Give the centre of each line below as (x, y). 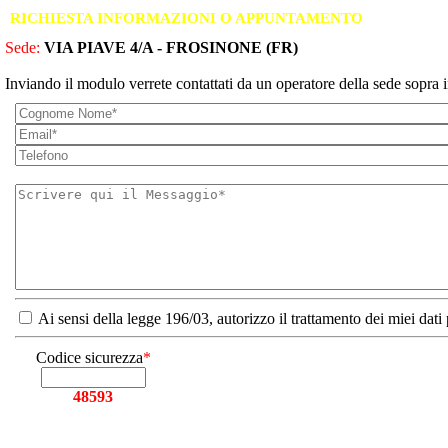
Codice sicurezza (89, 357)
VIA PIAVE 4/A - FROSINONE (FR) (171, 47)
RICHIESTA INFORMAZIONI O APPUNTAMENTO (186, 18)
